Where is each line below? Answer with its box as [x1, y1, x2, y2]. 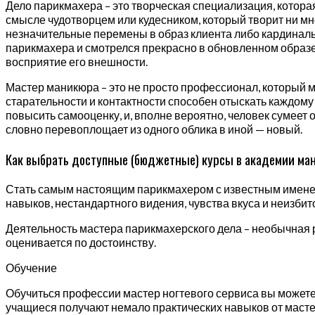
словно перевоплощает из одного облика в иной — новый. [6, 122, 302, 136]
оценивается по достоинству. [6, 235, 156, 249]
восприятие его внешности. [6, 55, 148, 69]
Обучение [6, 260, 57, 274]
